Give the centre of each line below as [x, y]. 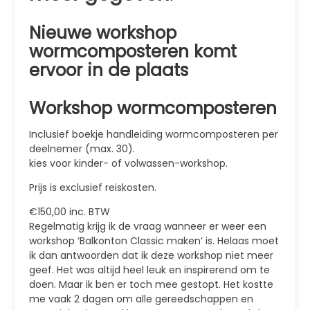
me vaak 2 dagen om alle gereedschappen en [141, 299]
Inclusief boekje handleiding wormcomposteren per [154, 134]
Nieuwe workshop [103, 33]
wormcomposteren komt [133, 52]
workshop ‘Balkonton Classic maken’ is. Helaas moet [154, 240]
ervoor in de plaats [109, 70]
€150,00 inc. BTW [70, 211]
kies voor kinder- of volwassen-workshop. [128, 163]
